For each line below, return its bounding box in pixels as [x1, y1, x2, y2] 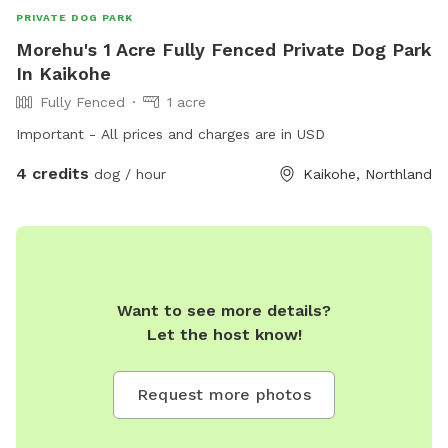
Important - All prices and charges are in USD [16, 126, 325, 143]
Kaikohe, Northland [303, 166, 432, 183]
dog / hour [89, 166, 166, 183]
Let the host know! [146, 325, 302, 345]
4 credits [16, 164, 89, 184]
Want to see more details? [117, 301, 331, 321]
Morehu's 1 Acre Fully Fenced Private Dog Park [16, 39, 432, 61]
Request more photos [137, 385, 311, 405]
